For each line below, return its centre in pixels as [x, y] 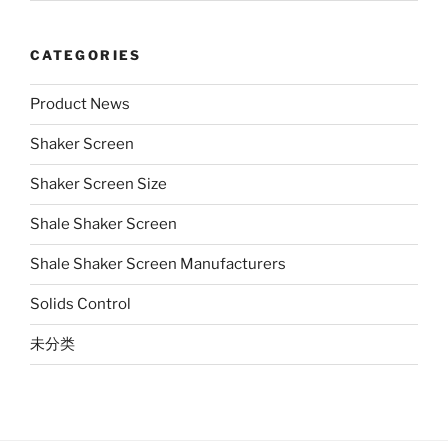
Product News [80, 104]
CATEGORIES [86, 55]
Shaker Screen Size [98, 184]
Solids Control [80, 304]
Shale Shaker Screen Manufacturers [158, 264]
